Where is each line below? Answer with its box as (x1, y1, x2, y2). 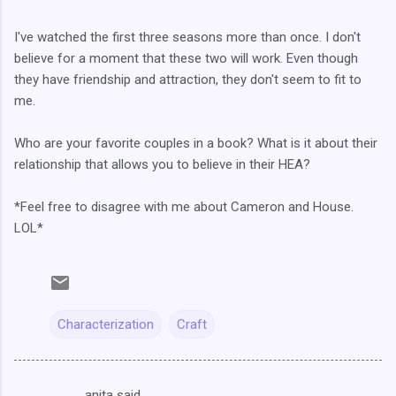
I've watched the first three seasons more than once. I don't (14, 28, 361, 45)
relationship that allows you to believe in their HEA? (14, 156, 310, 172)
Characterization (57, 316, 154, 332)
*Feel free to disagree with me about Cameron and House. (14, 198, 354, 215)
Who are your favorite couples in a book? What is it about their (14, 134, 377, 151)
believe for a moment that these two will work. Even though (14, 49, 358, 66)
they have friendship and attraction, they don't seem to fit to (14, 71, 362, 88)
